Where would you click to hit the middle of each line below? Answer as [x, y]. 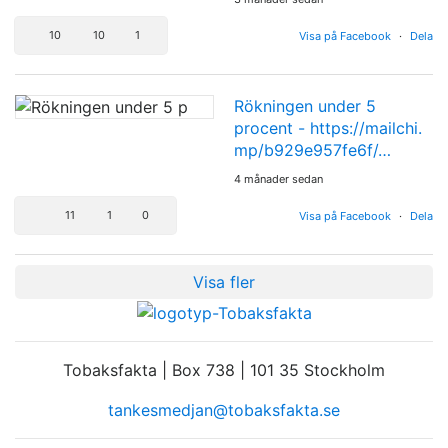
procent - [272, 128]
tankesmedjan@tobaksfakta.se [224, 409]
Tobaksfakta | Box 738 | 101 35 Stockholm [224, 369]
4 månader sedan [278, 179]
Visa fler [224, 282]
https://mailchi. [366, 128]
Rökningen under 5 [305, 106]
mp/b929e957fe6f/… [312, 150]
